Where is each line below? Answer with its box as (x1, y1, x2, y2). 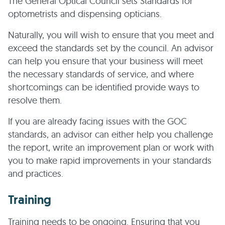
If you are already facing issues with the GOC (8, 116, 187, 127)
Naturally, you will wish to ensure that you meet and (8, 29, 214, 41)
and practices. (8, 168, 63, 179)
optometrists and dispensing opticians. (8, 8, 162, 20)
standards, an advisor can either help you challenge (8, 129, 213, 140)
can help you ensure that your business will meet (8, 55, 203, 67)
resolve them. (8, 94, 62, 106)
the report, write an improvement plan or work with (8, 142, 214, 153)
